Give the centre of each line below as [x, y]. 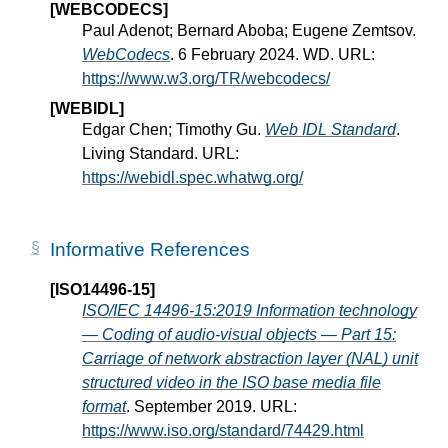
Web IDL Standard [330, 129]
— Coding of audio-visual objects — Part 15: [239, 335]
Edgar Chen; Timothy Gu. [173, 129]
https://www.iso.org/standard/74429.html [223, 431]
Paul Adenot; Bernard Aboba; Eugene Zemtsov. [249, 30]
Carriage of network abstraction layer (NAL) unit [250, 359]
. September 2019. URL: [211, 407]
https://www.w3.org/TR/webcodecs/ [206, 78]
